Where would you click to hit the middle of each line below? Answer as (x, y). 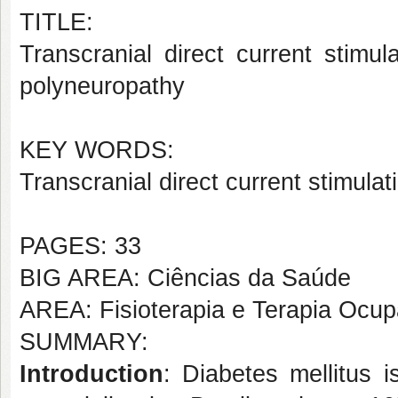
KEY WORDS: (97, 150)
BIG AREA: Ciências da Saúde (185, 278)
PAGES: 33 (80, 246)
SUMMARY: (84, 342)
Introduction (92, 374)
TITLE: (56, 22)
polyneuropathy (102, 86)
